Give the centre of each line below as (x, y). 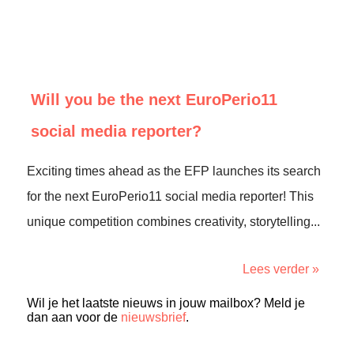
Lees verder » (281, 269)
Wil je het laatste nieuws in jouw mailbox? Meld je (166, 303)
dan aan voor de (74, 317)
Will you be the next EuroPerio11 (154, 100)
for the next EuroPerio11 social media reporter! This (170, 196)
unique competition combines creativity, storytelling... (173, 222)
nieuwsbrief (153, 317)
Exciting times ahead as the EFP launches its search (174, 171)
